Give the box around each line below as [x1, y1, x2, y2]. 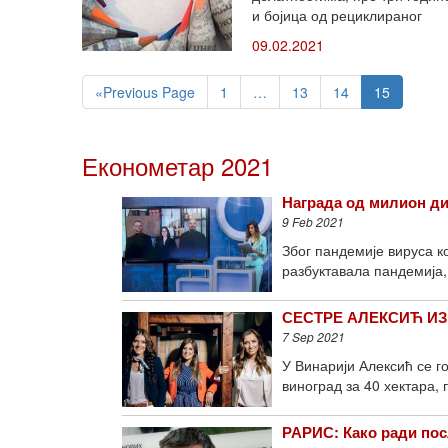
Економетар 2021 [82, 148, 273, 183]
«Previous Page [95, 82, 195, 102]
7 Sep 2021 [282, 328, 345, 345]
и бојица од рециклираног [252, 5, 422, 25]
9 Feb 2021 [282, 213, 344, 230]
